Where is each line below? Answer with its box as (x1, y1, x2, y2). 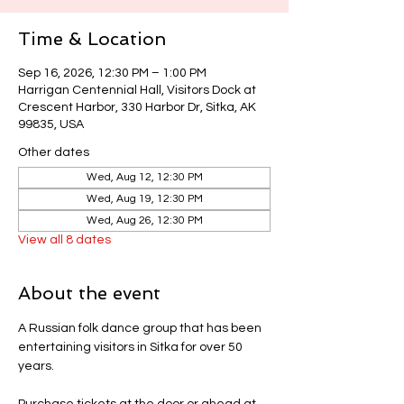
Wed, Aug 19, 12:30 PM (86, 193, 203, 205)
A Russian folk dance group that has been (18, 322, 264, 335)
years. (18, 360, 54, 372)
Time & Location (18, 28, 166, 50)
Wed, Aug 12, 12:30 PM (86, 171, 203, 183)
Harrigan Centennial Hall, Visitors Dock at (18, 84, 256, 96)
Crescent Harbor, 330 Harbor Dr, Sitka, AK (18, 101, 256, 114)
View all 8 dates (18, 234, 111, 246)
